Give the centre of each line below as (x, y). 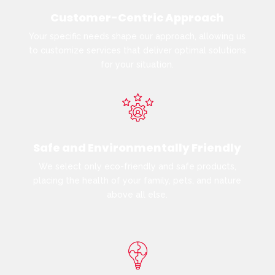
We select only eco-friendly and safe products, (137, 166)
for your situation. (137, 65)
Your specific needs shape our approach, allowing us (137, 37)
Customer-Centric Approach (137, 18)
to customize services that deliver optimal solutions (137, 51)
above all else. (137, 194)
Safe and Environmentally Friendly (137, 147)
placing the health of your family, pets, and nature (137, 180)
